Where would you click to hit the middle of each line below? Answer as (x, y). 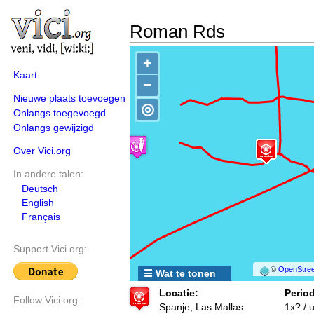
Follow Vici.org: (47, 300)
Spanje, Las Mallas (201, 307)
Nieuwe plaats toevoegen (69, 98)
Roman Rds (177, 32)
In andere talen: (48, 174)
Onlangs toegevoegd (60, 113)
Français (41, 217)
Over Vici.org (42, 151)
